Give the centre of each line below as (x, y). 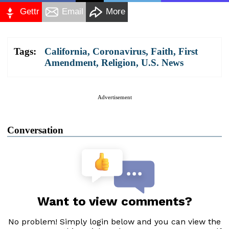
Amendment (70, 62)
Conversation (35, 130)
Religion (119, 62)
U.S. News (162, 62)
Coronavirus (119, 51)
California (66, 51)
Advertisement (114, 97)
